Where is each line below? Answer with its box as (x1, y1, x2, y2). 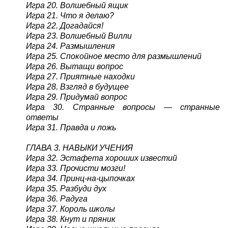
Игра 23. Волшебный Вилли (25, 31, 132, 40)
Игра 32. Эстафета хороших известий (25, 153, 177, 162)
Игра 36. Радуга (25, 194, 88, 203)
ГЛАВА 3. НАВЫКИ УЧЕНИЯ (25, 143, 133, 152)
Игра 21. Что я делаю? (25, 11, 114, 20)
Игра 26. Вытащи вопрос (25, 62, 123, 71)
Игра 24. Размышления (25, 41, 115, 50)
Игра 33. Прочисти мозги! (25, 163, 125, 173)
